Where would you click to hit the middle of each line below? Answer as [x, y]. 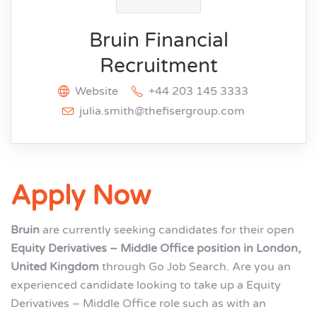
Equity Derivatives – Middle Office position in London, [156, 248]
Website [97, 91]
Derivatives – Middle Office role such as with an [138, 304]
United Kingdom [55, 267]
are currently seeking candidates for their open [167, 230]
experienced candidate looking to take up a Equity [146, 285]
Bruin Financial [158, 40]
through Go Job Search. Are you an [195, 267]
